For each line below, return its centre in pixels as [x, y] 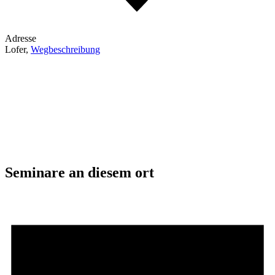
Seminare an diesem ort [79, 173]
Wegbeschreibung [65, 50]
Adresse [21, 39]
